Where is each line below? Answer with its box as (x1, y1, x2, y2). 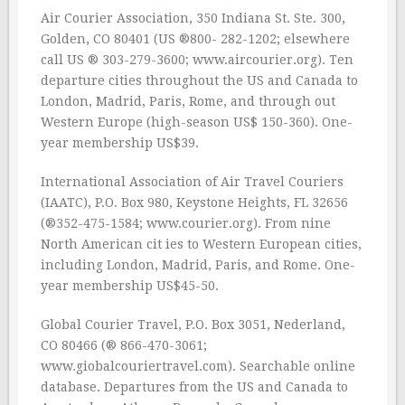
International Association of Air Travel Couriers (41, 174, 344, 189)
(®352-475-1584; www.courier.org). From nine (41, 216, 331, 231)
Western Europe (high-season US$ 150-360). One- (41, 115, 353, 129)
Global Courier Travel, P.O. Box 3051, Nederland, (41, 317, 345, 332)
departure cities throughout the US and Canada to (41, 73, 358, 88)
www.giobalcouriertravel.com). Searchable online (41, 359, 355, 373)
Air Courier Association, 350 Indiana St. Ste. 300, (41, 11, 345, 25)
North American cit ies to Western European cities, (41, 237, 362, 251)
